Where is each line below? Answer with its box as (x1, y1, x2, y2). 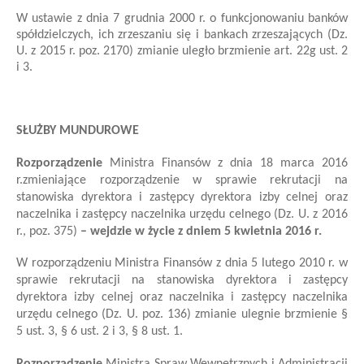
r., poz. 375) (16, 224, 77, 238)
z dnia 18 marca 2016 (218, 156, 348, 170)
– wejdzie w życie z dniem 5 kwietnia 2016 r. (77, 224, 322, 238)
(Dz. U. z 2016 (270, 207, 349, 221)
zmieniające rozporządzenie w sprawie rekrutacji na (23, 173, 348, 187)
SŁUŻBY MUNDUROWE (16, 124, 139, 138)
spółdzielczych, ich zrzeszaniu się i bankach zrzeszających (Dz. (16, 28, 348, 41)
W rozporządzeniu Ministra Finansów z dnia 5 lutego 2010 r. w (16, 257, 348, 271)
